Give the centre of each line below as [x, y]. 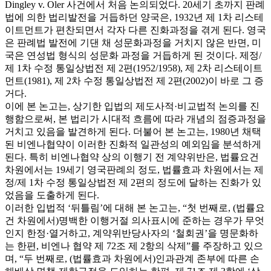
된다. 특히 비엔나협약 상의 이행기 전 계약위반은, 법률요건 [132, 157]
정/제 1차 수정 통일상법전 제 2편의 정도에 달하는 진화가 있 [133, 182]
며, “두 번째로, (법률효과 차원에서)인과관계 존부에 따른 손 [132, 259]
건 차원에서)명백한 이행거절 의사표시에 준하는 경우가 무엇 [135, 220]
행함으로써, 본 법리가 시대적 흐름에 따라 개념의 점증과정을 [135, 119]
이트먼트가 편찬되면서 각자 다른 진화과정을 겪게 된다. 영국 [135, 30]
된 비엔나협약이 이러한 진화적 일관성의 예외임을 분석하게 [133, 144]
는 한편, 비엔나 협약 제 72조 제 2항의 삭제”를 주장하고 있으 [134, 246]
